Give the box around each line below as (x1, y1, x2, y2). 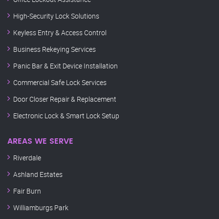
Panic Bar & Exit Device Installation (13, 61, 118, 71)
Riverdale (13, 153, 41, 163)
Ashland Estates (13, 170, 63, 179)
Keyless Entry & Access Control (13, 28, 107, 38)
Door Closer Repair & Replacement (13, 94, 116, 104)
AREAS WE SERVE (7, 137, 73, 146)
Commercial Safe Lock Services (13, 78, 107, 88)
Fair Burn (13, 186, 41, 196)
